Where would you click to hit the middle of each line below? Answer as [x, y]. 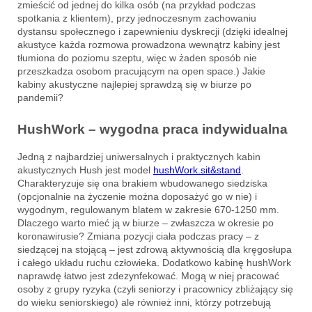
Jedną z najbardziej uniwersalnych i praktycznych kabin [139, 156]
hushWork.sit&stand [197, 170]
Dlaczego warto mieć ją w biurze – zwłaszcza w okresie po [146, 223]
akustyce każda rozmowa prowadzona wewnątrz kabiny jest [149, 45]
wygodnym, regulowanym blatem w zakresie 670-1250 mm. [148, 209]
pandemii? [40, 98]
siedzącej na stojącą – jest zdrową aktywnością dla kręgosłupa [155, 249]
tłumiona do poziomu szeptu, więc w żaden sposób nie [137, 58]
